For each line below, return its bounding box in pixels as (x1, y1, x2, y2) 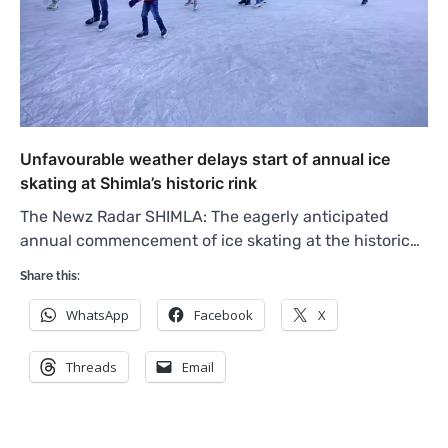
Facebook (194, 306, 253, 325)
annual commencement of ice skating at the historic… (20, 231, 420, 251)
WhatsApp (66, 306, 129, 325)
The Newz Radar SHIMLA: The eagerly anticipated (20, 207, 389, 227)
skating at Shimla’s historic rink (20, 173, 257, 194)
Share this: (20, 269, 80, 284)
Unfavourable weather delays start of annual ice (20, 149, 391, 170)
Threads (66, 358, 117, 377)
